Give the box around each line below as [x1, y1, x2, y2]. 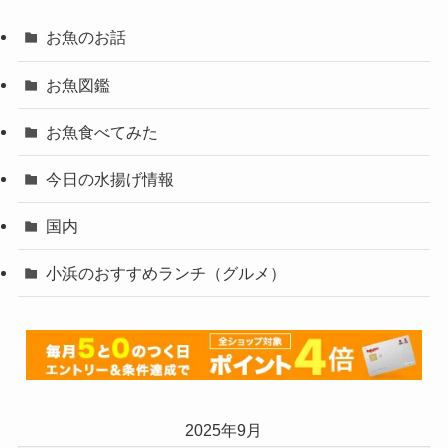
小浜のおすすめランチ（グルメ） [46, 264, 287, 283]
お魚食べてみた [46, 122, 159, 141]
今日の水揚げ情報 [46, 169, 175, 188]
